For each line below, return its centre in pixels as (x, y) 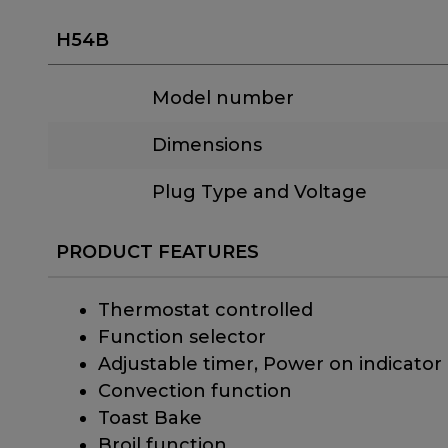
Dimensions (207, 144)
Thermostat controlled (205, 309)
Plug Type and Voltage (259, 191)
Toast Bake (150, 417)
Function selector (182, 336)
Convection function (195, 390)
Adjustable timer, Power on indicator (270, 363)
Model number (223, 97)
